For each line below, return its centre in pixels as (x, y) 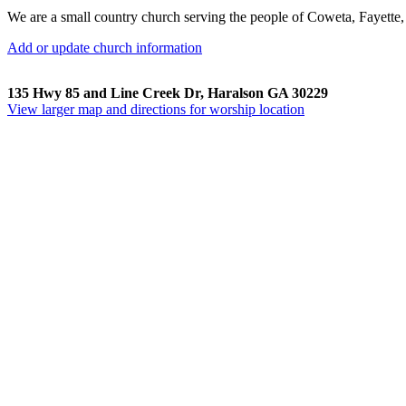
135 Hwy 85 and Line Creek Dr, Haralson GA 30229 (168, 92)
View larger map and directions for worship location (156, 109)
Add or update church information (105, 47)
